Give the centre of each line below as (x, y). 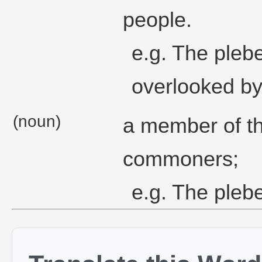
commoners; (180, 159)
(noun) (37, 121)
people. (157, 20)
